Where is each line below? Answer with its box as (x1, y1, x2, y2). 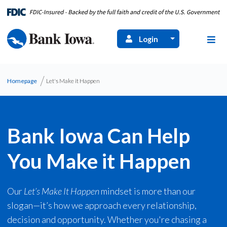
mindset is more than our (99, 185, 196, 197)
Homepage (7, 77, 37, 85)
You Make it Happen (7, 148, 191, 173)
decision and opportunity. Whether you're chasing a (7, 214, 207, 225)
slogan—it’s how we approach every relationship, (7, 200, 197, 211)
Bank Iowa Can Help (7, 123, 190, 148)
